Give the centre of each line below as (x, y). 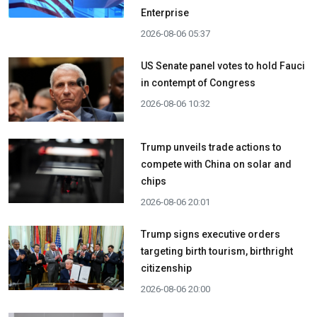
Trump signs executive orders (210, 234)
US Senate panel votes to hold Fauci (223, 65)
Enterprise (165, 12)
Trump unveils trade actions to (211, 147)
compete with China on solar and (216, 164)
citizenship (166, 268)
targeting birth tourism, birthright (217, 251)
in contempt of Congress (198, 82)
